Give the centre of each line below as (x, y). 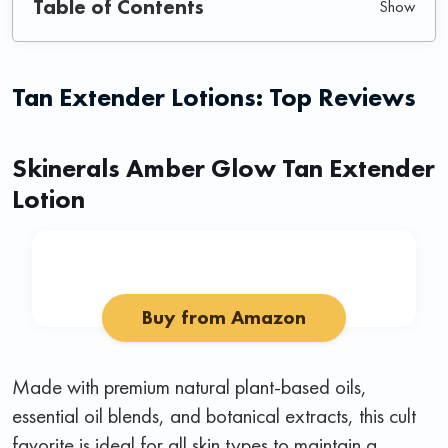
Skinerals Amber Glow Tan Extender (223, 167)
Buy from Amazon (224, 317)
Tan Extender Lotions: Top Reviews (214, 96)
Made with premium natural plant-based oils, (189, 386)
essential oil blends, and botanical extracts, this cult (214, 415)
